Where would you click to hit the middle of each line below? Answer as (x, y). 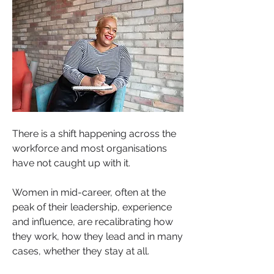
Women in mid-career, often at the (89, 192)
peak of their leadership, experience (92, 207)
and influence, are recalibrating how (93, 221)
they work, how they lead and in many (98, 236)
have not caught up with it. (71, 163)
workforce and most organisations (90, 148)
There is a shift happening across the (94, 133)
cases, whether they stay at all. (82, 251)
